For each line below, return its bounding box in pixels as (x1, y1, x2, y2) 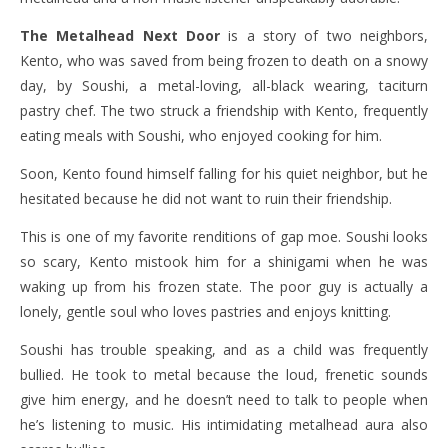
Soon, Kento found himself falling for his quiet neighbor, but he (20, 164, 428, 184)
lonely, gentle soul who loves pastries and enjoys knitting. (20, 302, 391, 322)
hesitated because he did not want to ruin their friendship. (20, 189, 392, 209)
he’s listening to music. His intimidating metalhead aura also (20, 415, 428, 435)
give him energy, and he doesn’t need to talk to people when (20, 390, 428, 410)
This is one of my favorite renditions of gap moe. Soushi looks (20, 227, 428, 247)
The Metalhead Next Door (20, 26, 220, 46)
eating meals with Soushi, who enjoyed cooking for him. (20, 126, 382, 146)
